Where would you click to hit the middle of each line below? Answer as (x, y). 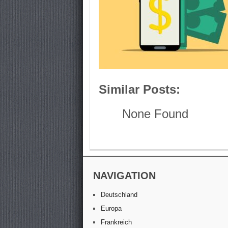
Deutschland (119, 194)
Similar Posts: (140, 90)
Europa (111, 208)
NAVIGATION (125, 175)
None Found (155, 114)
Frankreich (117, 222)
